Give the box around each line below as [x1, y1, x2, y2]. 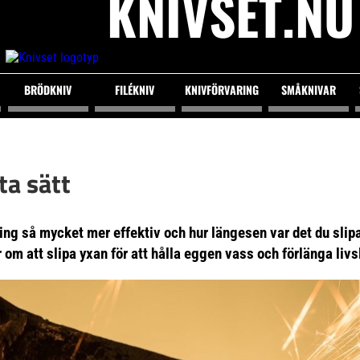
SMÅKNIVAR [281, 81, 337, 98]
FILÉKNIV [115, 81, 155, 98]
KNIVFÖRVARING [185, 81, 259, 98]
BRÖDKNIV [24, 81, 72, 98]
